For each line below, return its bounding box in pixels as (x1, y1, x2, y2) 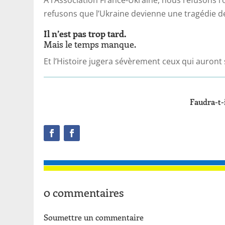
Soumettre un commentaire (44, 212, 144, 223)
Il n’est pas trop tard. (44, 27, 127, 40)
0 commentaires (44, 185, 124, 200)
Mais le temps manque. (44, 38, 137, 50)
